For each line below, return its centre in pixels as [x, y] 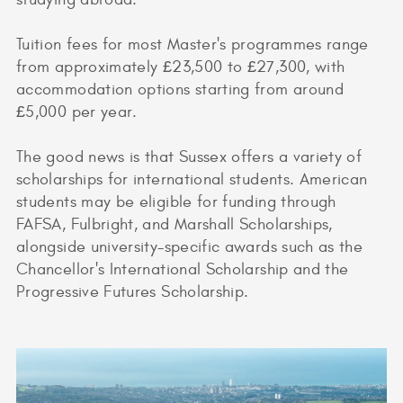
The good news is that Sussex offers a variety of [189, 157]
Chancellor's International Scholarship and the [183, 269]
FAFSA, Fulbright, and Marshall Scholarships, [175, 224]
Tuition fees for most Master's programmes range [193, 44]
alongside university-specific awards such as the [190, 246]
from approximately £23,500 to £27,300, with [181, 67]
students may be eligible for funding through [176, 201]
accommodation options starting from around [180, 89]
